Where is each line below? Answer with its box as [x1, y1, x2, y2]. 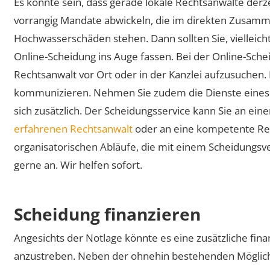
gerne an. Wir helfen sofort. [14, 157, 143, 172]
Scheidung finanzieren [14, 202, 201, 225]
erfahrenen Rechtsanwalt [14, 121, 133, 136]
